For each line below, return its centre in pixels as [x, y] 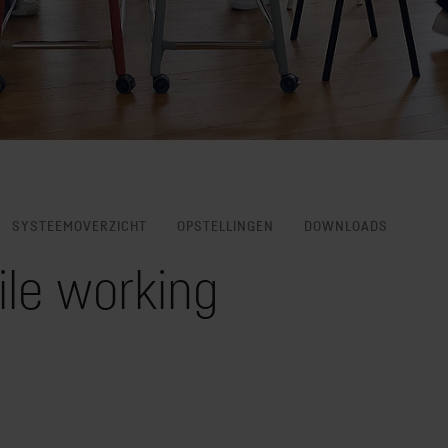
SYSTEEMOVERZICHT [79, 225]
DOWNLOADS [346, 225]
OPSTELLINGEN [225, 225]
